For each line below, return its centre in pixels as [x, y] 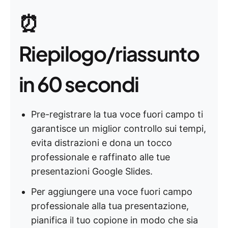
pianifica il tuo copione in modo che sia [115, 220]
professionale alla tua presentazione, [110, 206]
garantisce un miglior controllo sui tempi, [119, 129]
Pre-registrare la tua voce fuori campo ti [117, 114]
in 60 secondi [79, 84]
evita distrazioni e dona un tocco [102, 143]
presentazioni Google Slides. [92, 171]
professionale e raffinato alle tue [101, 157]
